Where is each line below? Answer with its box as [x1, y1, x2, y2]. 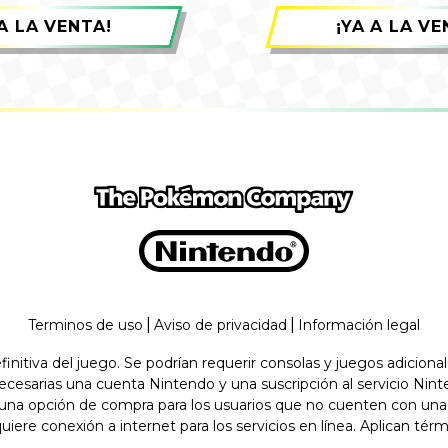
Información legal [298, 315, 420, 334]
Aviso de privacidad [154, 315, 287, 334]
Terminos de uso [28, 315, 143, 334]
